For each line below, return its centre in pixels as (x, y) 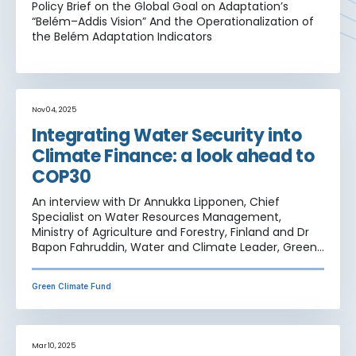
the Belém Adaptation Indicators (122, 36)
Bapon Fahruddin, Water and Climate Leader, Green (174, 247)
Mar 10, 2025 (54, 345)
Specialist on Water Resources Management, (157, 217)
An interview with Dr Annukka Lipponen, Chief (156, 201)
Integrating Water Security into (167, 135)
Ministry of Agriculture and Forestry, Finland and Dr (170, 232)
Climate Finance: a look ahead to (173, 156)
